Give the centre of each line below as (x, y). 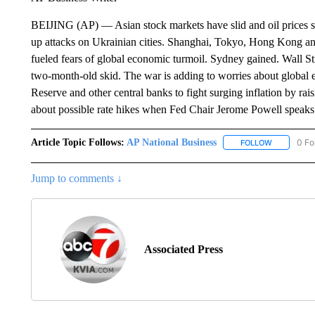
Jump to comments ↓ (76, 178)
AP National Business (171, 142)
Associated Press (183, 249)
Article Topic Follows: (77, 142)
